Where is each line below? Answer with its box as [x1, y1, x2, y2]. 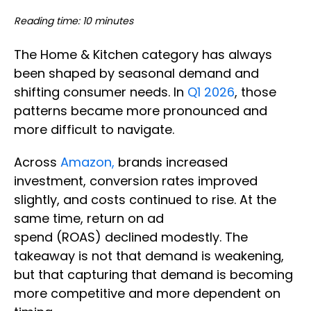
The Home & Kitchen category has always [14, 46, 272, 64]
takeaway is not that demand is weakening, [14, 247, 284, 265]
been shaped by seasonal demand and [14, 65, 259, 83]
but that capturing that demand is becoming [14, 266, 293, 284]
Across [14, 153, 60, 171]
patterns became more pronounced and [14, 102, 267, 120]
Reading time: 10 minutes [14, 14, 133, 28]
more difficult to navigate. [14, 121, 178, 139]
